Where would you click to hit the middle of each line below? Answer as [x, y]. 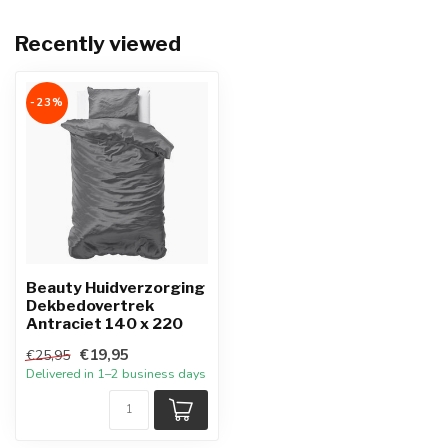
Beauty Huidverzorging [115, 287]
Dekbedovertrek [90, 305]
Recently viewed [98, 43]
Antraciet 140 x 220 [104, 323]
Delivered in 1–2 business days [116, 373]
